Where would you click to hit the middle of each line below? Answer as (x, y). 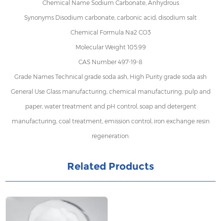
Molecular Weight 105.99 (110, 47)
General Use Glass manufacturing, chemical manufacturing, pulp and (110, 92)
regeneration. (110, 136)
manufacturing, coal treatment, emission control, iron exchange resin (110, 121)
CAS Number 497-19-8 (110, 62)
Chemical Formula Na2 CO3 (110, 33)
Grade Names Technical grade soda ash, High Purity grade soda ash (110, 77)
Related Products (110, 166)
